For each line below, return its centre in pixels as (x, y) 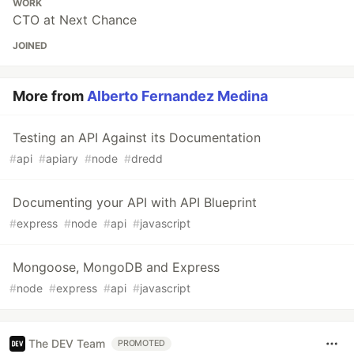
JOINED (30, 45)
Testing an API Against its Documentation (137, 137)
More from (50, 96)
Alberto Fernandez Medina (177, 96)
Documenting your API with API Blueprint (135, 202)
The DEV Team (67, 344)
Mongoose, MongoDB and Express (116, 267)
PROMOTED (142, 343)
